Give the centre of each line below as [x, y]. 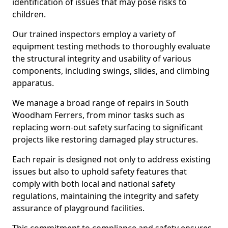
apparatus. [33, 83]
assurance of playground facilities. [78, 208]
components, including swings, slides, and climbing [111, 71]
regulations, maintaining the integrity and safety [105, 196]
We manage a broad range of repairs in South [101, 103]
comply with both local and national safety [94, 184]
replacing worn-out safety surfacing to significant [108, 127]
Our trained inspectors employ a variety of [94, 34]
